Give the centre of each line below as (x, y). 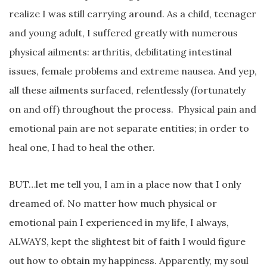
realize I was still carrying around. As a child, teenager (133, 13)
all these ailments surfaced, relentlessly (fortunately (127, 90)
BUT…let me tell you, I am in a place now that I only (125, 184)
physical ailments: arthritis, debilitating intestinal (120, 52)
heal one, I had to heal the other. (82, 147)
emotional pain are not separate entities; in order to (129, 128)
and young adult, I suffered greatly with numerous (123, 32)
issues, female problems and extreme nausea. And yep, (133, 71)
